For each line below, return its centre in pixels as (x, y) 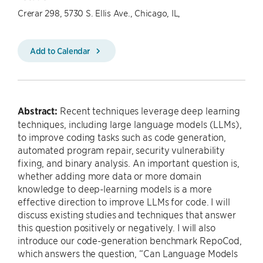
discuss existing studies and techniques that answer (127, 214)
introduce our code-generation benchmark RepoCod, (130, 240)
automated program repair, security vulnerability (122, 150)
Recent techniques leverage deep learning (149, 110)
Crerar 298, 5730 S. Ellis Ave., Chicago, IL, (99, 13)
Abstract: (38, 111)
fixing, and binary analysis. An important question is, (129, 163)
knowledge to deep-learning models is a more (115, 188)
